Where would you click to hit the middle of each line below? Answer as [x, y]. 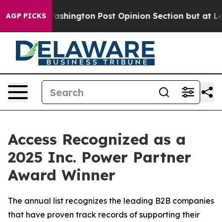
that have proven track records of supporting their [104, 215]
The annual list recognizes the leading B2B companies [111, 201]
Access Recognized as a [97, 139]
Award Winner [62, 175]
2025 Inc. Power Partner [100, 157]
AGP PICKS [26, 16]
